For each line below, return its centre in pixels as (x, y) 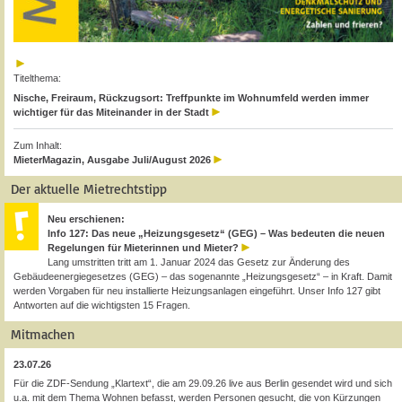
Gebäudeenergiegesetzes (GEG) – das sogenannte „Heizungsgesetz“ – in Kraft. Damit (203, 276)
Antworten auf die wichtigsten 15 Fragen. (102, 305)
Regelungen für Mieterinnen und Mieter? (143, 247)
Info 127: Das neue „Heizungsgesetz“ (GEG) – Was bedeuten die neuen (216, 233)
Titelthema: (37, 79)
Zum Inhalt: (38, 145)
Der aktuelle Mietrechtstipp (89, 188)
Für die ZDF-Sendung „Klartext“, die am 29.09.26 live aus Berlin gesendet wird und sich (203, 384)
